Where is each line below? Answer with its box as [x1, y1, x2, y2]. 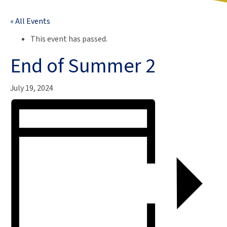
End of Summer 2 [10, 52, 156, 81]
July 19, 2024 [10, 83, 53, 94]
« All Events [10, 16, 50, 27]
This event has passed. [30, 33, 107, 45]
